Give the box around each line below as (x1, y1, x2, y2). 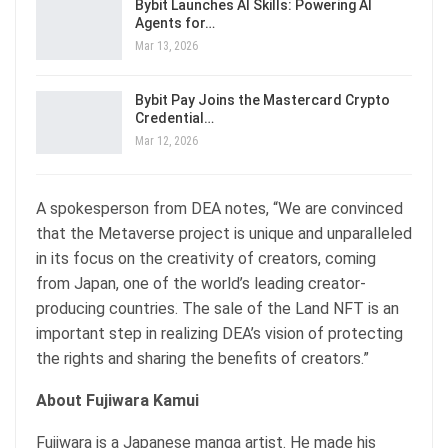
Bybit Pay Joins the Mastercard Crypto (135, 91, 390, 108)
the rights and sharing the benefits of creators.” (36, 349, 373, 369)
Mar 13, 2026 (135, 39, 198, 54)
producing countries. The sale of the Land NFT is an (36, 299, 399, 319)
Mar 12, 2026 (135, 133, 198, 148)
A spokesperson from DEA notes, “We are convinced (36, 199, 403, 219)
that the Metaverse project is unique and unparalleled (36, 224, 412, 244)
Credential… (135, 109, 214, 126)
